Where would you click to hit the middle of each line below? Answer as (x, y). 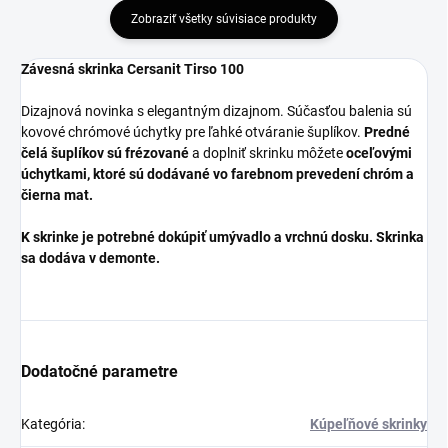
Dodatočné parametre (99, 371)
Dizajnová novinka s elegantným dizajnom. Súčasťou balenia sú (216, 111)
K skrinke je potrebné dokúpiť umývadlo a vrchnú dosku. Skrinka (222, 237)
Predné (387, 132)
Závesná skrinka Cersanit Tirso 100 (132, 69)
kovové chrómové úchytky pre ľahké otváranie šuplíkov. (192, 132)
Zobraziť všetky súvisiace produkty (224, 19)
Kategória (51, 424)
